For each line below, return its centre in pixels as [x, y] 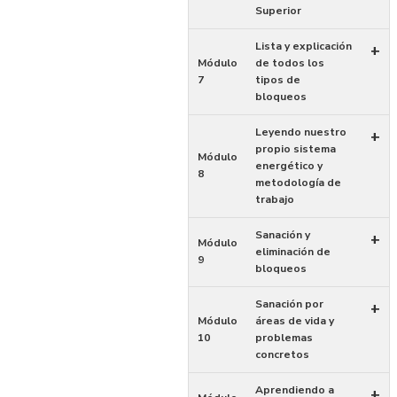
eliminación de [292, 252]
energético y [288, 166]
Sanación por [289, 304]
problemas [284, 338]
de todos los [289, 63]
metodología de [298, 183]
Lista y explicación [303, 46]
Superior [278, 11]
